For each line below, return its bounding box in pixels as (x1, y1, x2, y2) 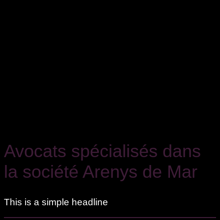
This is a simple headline (4, 197, 108, 208)
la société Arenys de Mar (4, 162, 197, 182)
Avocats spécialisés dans (4, 141, 201, 162)
